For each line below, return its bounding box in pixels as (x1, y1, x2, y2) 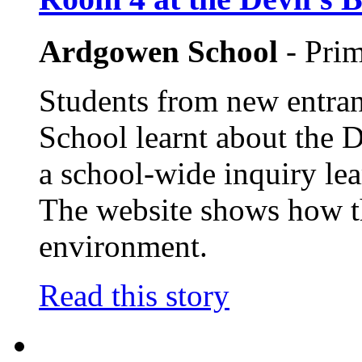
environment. (39, 228, 208, 263)
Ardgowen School (39, 33, 278, 69)
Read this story (39, 277, 229, 313)
